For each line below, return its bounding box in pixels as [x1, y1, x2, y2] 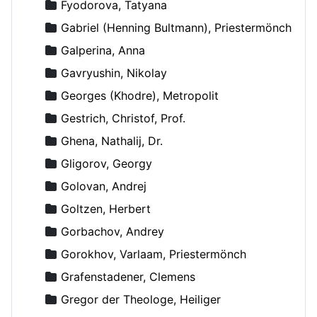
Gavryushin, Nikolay [61, 65, 167, 80]
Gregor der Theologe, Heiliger [61, 292, 221, 306]
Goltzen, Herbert [61, 201, 151, 216]
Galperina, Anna [61, 42, 145, 57]
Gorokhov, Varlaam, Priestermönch [61, 246, 246, 261]
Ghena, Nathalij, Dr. [61, 133, 163, 148]
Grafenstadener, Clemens [61, 269, 195, 284]
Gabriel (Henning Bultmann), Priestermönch [61, 20, 292, 35]
